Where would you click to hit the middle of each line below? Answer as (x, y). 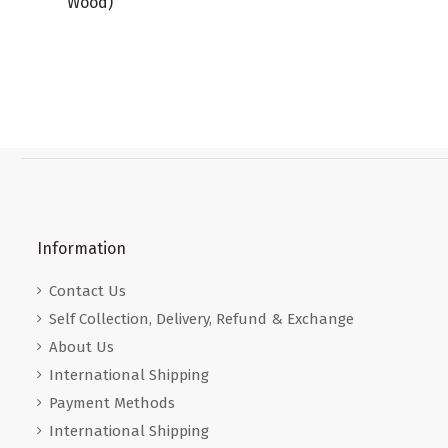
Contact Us (87, 291)
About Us (81, 347)
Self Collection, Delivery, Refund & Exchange (201, 319)
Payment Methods (112, 403)
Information (81, 248)
